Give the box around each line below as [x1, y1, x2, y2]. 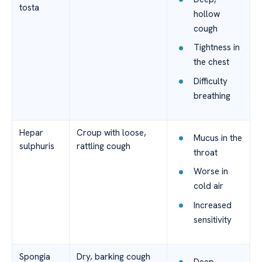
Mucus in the [193, 132, 242, 144]
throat [193, 146, 218, 158]
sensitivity [193, 213, 232, 226]
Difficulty [193, 75, 227, 87]
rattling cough [77, 140, 130, 153]
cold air [193, 180, 223, 192]
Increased [193, 199, 232, 211]
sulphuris [19, 140, 54, 153]
